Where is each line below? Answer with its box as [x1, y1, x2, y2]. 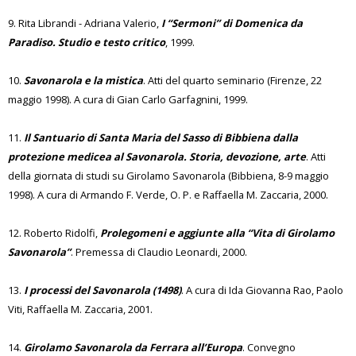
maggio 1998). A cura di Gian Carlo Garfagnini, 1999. [8, 92, 248, 106]
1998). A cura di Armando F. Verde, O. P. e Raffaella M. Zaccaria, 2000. [8, 188, 328, 202]
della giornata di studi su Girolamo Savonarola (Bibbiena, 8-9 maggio [8, 168, 329, 183]
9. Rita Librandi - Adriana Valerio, [8, 16, 161, 30]
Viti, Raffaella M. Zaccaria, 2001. [8, 302, 153, 316]
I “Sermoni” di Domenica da [161, 16, 303, 30]
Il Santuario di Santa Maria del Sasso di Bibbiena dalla [24, 130, 298, 145]
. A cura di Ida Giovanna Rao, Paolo [181, 283, 343, 297]
